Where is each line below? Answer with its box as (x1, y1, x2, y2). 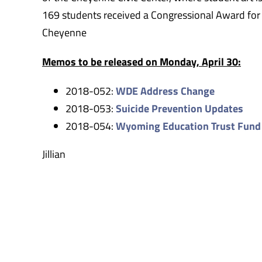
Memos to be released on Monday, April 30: (42, 53, 241, 70)
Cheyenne (42, 24, 87, 40)
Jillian (42, 146, 65, 162)
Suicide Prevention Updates (115, 100, 243, 116)
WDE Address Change (115, 82, 215, 99)
